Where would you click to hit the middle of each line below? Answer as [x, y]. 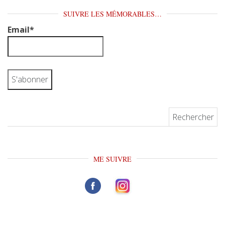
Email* [21, 30]
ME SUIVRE [113, 159]
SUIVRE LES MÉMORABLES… [113, 14]
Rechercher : [32, 113]
